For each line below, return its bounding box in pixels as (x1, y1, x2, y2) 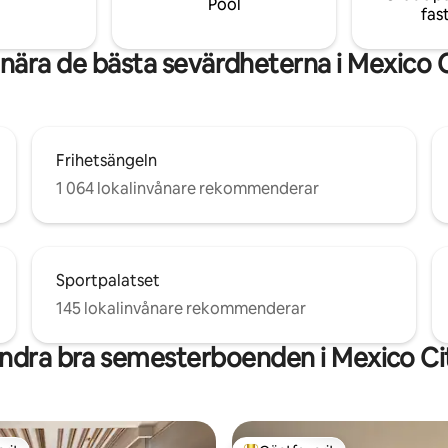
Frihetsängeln (56, 149, 157, 171)
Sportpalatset (56, 269, 160, 291)
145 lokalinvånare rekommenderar (56, 297, 306, 319)
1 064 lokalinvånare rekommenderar (56, 177, 319, 199)
